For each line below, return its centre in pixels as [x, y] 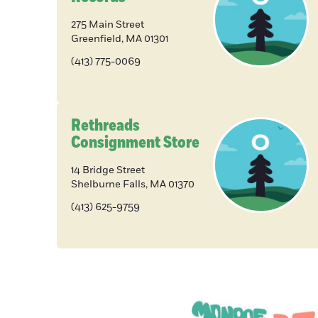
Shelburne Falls [108, 185]
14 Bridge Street [108, 170]
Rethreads [105, 126]
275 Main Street [108, 25]
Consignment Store [135, 143]
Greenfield [96, 39]
